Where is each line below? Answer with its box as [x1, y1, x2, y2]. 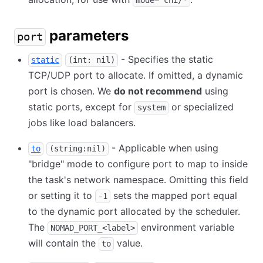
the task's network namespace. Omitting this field [28, 174, 248, 186]
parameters [46, 27, 129, 44]
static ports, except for [28, 101, 134, 113]
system [137, 103, 166, 112]
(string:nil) [49, 144, 106, 153]
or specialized [168, 101, 234, 113]
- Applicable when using [109, 142, 218, 154]
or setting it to [28, 190, 95, 201]
